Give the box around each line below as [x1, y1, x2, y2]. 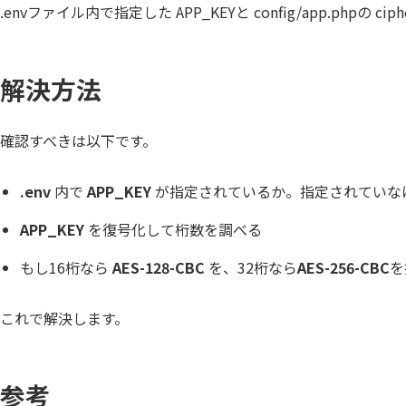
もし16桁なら [20, 256, 113, 278]
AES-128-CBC [112, 256, 206, 278]
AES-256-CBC [297, 256, 391, 278]
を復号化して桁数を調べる [84, 217, 263, 240]
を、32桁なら [205, 256, 298, 278]
